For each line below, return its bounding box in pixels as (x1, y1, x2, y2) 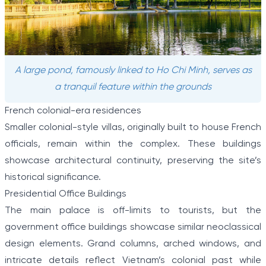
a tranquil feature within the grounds (55, 82, 211, 93)
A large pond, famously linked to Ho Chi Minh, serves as (14, 65, 252, 76)
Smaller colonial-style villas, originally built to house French (5, 122, 261, 133)
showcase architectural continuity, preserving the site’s (5, 156, 261, 166)
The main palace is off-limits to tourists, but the (5, 205, 261, 216)
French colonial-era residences (5, 106, 141, 116)
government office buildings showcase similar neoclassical (5, 222, 261, 233)
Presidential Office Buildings (5, 189, 126, 199)
